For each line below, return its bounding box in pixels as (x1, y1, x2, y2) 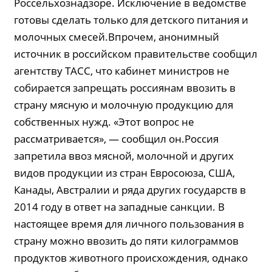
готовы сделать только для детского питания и (14, 13, 249, 27)
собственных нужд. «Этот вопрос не (14, 115, 195, 129)
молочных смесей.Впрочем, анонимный (14, 30, 220, 44)
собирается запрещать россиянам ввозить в (14, 81, 236, 95)
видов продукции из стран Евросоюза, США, (14, 166, 236, 180)
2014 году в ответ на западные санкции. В (14, 200, 225, 214)
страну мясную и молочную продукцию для (14, 98, 234, 112)
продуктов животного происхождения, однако (14, 251, 248, 265)
